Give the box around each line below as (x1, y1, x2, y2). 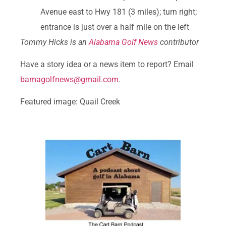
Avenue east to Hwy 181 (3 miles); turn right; (40, 7, 197, 17)
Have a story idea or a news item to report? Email (20, 59, 194, 69)
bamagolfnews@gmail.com (20, 74, 119, 84)
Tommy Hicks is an (20, 37, 89, 47)
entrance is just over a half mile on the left (40, 22, 189, 32)
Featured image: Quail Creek (20, 97, 120, 107)
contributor (158, 37, 199, 47)
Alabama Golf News (89, 37, 158, 47)
